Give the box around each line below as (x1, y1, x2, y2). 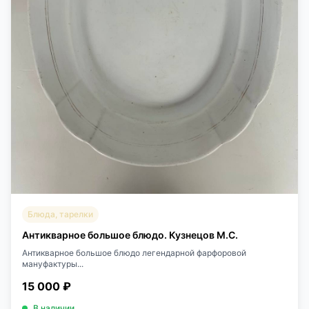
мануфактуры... (22, 259, 83, 270)
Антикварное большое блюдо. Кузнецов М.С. (22, 229, 238, 241)
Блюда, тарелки (28, 209, 93, 220)
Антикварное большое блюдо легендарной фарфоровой (22, 248, 246, 259)
